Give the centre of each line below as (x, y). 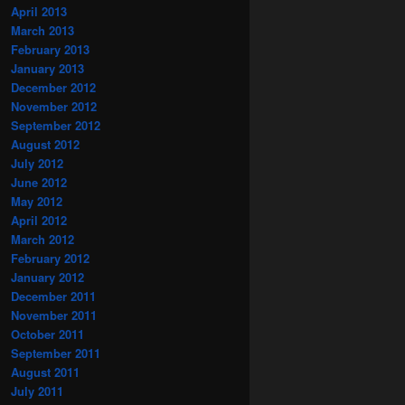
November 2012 (54, 106)
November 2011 (54, 315)
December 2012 (53, 87)
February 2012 (50, 258)
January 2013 (47, 68)
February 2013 (50, 49)
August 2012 (45, 144)
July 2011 (37, 391)
